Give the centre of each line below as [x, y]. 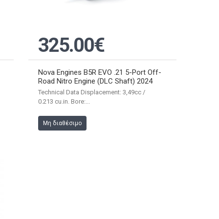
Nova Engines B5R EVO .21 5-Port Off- [99, 72]
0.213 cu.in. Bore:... [64, 101]
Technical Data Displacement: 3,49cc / [91, 92]
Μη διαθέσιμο [62, 123]
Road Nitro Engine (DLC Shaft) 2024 [95, 81]
